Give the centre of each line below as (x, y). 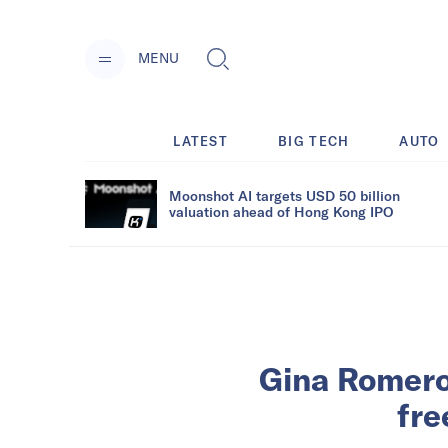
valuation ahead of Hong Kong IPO (281, 211)
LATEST (201, 140)
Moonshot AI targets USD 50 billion (284, 195)
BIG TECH (314, 140)
